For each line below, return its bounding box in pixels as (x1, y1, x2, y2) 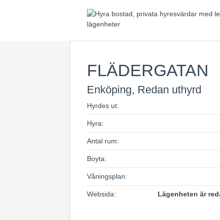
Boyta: (87, 155, 107, 163)
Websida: (87, 190, 116, 198)
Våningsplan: (87, 172, 127, 180)
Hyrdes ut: (87, 102, 119, 110)
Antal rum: (87, 137, 119, 145)
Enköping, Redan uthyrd (87, 83, 201, 96)
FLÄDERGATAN (87, 61, 209, 80)
